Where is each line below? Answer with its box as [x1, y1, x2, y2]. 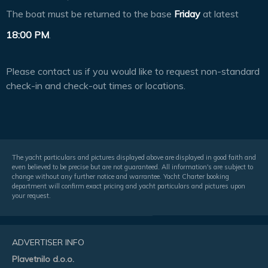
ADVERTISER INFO [12, 236, 84, 248]
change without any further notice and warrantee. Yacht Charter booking [12, 172, 229, 181]
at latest [200, 7, 239, 20]
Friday [174, 7, 200, 20]
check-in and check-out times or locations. [6, 79, 185, 92]
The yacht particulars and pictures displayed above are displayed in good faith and [12, 153, 256, 162]
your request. [12, 191, 51, 200]
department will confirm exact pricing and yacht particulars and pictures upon [12, 182, 245, 191]
